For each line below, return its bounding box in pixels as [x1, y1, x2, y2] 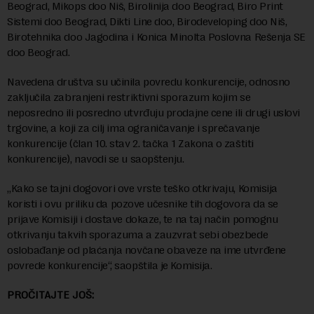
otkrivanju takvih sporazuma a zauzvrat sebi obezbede [7, 228, 268, 241]
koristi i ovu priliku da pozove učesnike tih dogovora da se [7, 197, 278, 210]
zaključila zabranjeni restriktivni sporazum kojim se [7, 90, 251, 104]
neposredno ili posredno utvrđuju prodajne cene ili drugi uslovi [7, 106, 301, 119]
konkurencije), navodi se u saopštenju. [7, 152, 184, 165]
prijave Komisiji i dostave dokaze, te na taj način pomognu [7, 212, 278, 226]
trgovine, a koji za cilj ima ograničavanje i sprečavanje [7, 121, 260, 135]
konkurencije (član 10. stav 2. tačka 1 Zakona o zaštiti [7, 137, 254, 150]
